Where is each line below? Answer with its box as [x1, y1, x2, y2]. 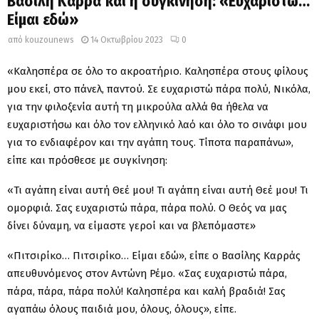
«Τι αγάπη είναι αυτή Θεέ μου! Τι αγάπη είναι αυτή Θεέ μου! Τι [7, 183, 308, 197]
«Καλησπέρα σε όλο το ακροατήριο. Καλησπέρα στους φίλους [7, 64, 308, 78]
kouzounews [25, 35, 74, 46]
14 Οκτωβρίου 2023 [90, 35, 163, 46]
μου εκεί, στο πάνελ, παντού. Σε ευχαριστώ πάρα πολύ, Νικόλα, [7, 82, 310, 95]
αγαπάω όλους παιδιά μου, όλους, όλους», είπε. [7, 302, 236, 315]
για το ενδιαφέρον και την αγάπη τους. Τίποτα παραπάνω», [7, 135, 293, 149]
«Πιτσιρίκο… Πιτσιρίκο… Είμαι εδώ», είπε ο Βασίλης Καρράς [7, 249, 300, 262]
